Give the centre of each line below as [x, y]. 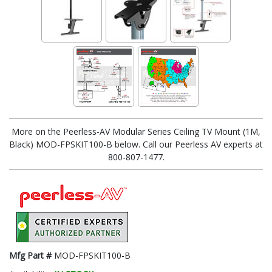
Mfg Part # [32, 255]
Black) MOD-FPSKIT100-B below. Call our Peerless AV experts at [136, 144]
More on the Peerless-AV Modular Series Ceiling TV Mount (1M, [136, 131]
